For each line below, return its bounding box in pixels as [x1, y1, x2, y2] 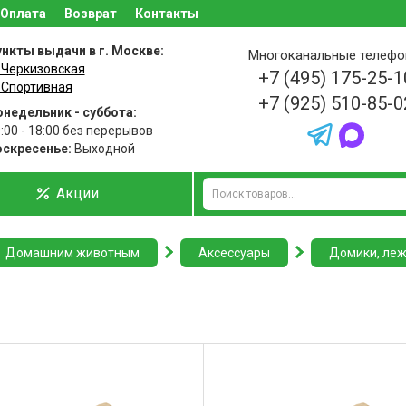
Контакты [135, 6, 198, 21]
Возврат [64, 6, 117, 21]
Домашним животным [5, 246, 140, 260]
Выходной [71, 141, 135, 156]
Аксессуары [198, 246, 270, 260]
